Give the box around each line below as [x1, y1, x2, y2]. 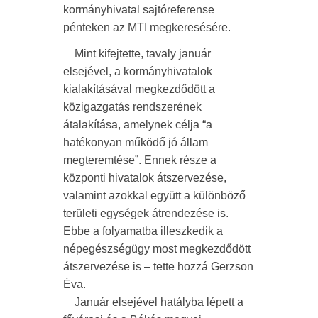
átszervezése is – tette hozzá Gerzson [63, 261, 253, 273]
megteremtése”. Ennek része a [63, 154, 216, 166]
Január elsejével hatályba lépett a [63, 296, 243, 308]
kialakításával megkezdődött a [63, 83, 215, 95]
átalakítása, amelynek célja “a [63, 119, 212, 131]
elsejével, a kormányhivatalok [63, 65, 212, 77]
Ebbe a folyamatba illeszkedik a [63, 225, 223, 237]
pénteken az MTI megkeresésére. [63, 21, 231, 33]
